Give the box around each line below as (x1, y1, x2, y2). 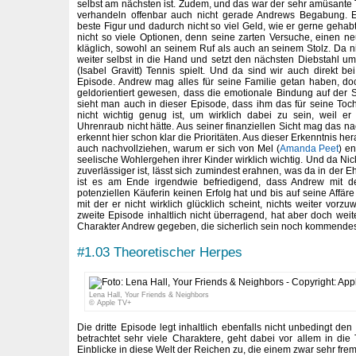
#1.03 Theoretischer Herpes (77, 243, 242, 260)
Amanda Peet (279, 143, 339, 155)
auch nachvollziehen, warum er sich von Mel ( (77, 143, 280, 155)
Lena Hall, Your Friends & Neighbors (88, 291, 209, 300)
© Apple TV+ (88, 299, 131, 308)
